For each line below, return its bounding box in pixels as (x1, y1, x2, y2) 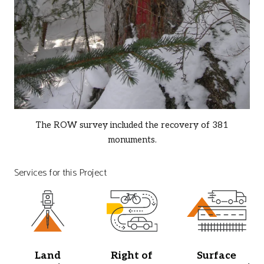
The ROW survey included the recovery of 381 (35, 119, 229, 130)
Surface (196, 249, 236, 262)
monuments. (107, 134, 157, 145)
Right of (111, 249, 153, 262)
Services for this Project (14, 164, 107, 181)
